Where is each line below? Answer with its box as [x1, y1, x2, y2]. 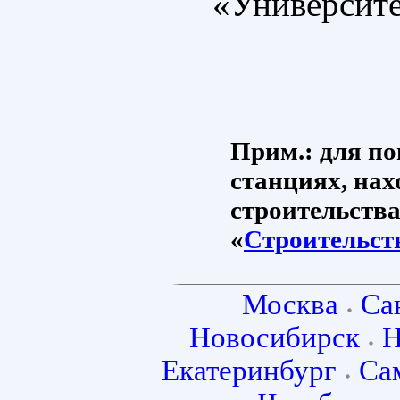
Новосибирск [188, 321, 360, 354]
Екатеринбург [162, 354, 337, 387]
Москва [242, 288, 338, 321]
